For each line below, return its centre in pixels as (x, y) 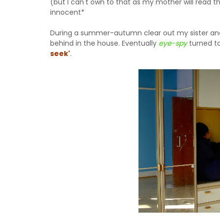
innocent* (67, 12)
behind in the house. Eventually (104, 43)
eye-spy (173, 43)
